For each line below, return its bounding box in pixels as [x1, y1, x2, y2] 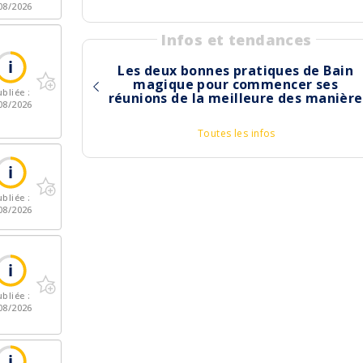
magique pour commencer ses [133, 75, 339, 93]
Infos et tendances [161, 30, 312, 49]
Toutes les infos [198, 126, 275, 140]
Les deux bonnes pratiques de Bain [117, 62, 354, 79]
